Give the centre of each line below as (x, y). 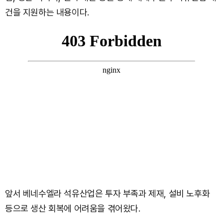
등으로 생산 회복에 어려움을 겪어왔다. (73, 208)
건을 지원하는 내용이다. (47, 12)
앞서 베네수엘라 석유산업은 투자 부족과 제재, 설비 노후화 (108, 193)
